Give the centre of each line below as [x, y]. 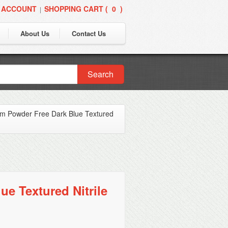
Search [101, 74]
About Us [35, 33]
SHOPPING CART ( [76, 9]
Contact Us [89, 33]
